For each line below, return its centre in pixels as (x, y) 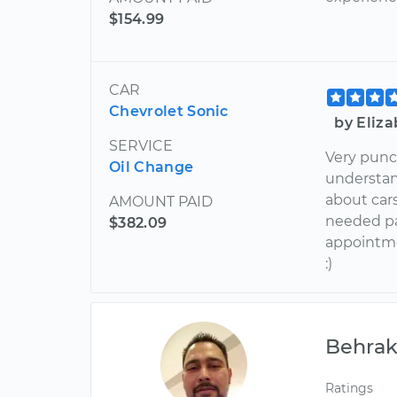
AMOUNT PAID (161, 202)
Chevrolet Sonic (169, 111)
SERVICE (141, 146)
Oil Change (152, 167)
